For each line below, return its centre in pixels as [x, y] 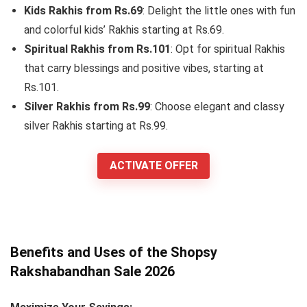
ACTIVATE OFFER [153, 166]
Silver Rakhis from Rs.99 [87, 106]
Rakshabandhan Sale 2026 [93, 271]
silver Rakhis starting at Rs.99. [96, 125]
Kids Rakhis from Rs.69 [83, 10]
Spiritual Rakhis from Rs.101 [97, 49]
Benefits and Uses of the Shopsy [114, 252]
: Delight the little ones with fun [219, 10]
